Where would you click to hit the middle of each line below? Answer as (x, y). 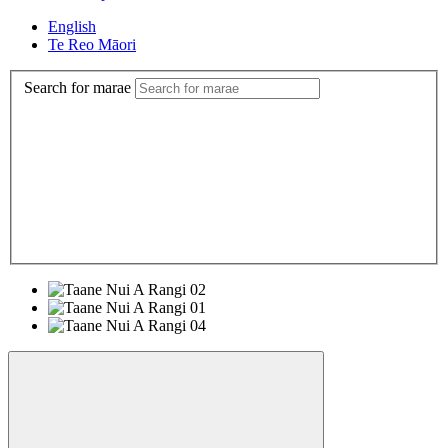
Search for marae (77, 87)
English (72, 26)
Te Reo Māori (92, 44)
